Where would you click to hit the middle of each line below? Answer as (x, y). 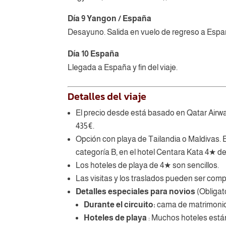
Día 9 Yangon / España (110, 18)
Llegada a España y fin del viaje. (123, 67)
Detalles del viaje (107, 96)
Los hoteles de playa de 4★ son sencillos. (148, 165)
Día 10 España (94, 53)
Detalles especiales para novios (136, 191)
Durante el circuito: (120, 204)
